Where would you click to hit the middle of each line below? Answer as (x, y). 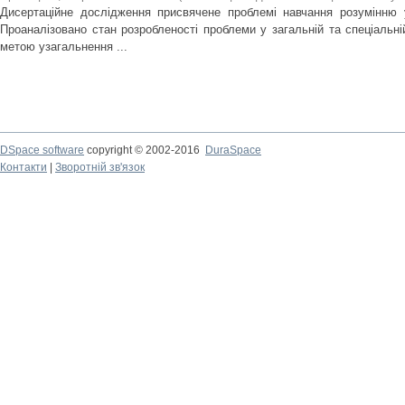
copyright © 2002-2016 (145, 150)
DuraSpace (233, 150)
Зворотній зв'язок (100, 167)
